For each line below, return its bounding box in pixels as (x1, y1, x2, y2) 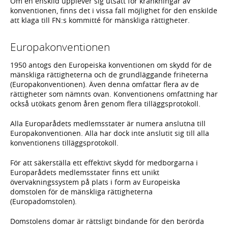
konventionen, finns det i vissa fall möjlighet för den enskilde (10, 5, 217, 15)
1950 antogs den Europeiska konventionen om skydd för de (10, 60, 212, 70)
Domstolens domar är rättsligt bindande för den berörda (10, 216, 204, 226)
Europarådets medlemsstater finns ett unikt (10, 167, 159, 177)
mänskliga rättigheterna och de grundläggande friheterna (10, 69, 208, 79)
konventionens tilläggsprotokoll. (10, 137, 119, 148)
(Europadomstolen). (10, 196, 77, 206)
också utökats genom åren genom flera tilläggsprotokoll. (10, 98, 201, 108)
